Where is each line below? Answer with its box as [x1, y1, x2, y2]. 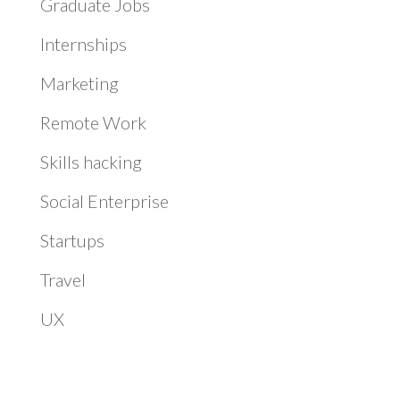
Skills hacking [39, 150, 142, 172]
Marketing [39, 71, 119, 94]
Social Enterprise [39, 189, 169, 212]
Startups [39, 229, 104, 251]
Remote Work [39, 111, 146, 133]
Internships [39, 32, 127, 54]
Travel [39, 268, 86, 290]
